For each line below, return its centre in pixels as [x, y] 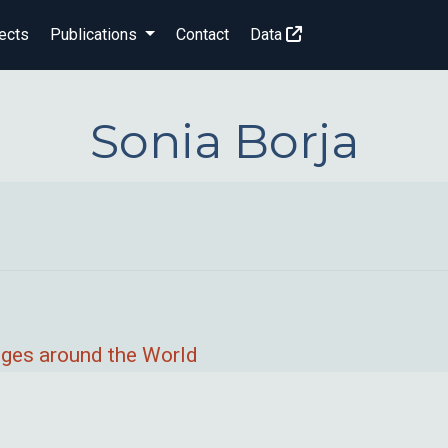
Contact [203, 34]
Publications [94, 34]
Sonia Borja [224, 141]
